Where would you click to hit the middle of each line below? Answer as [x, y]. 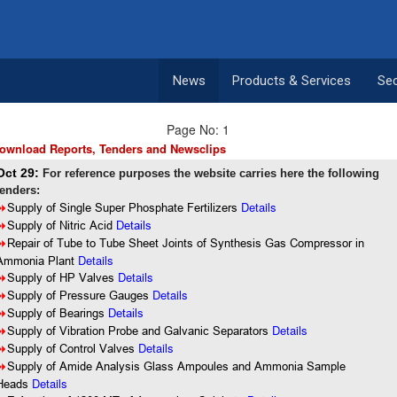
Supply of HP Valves [63, 277]
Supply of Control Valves [73, 348]
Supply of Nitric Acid [62, 225]
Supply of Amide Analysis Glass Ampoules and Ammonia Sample [177, 366]
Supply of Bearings [58, 313]
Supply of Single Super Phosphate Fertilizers [125, 207]
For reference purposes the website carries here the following [211, 173]
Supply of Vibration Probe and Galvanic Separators [140, 331]
